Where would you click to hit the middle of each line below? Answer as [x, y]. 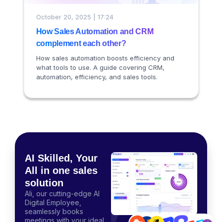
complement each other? [81, 43]
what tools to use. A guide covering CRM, [100, 67]
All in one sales [61, 171]
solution [44, 183]
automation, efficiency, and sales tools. [97, 77]
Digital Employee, [53, 203]
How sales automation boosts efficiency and [105, 58]
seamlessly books [54, 212]
